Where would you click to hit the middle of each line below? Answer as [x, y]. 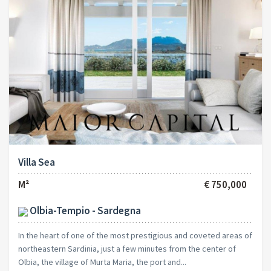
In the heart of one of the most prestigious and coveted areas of [135, 235]
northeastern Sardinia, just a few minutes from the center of [127, 248]
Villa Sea [37, 162]
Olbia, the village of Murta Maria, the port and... [102, 262]
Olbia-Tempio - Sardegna [84, 211]
